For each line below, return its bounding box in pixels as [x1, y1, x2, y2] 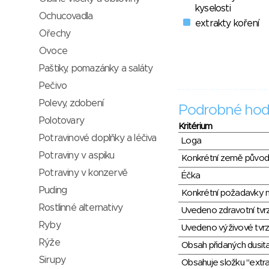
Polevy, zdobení [39, 98, 103, 108]
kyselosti [195, 4, 231, 14]
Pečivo [39, 81, 67, 91]
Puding [39, 186, 67, 195]
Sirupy [39, 255, 66, 265]
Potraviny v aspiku [39, 151, 115, 160]
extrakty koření [195, 19, 259, 29]
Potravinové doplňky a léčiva [39, 133, 157, 143]
